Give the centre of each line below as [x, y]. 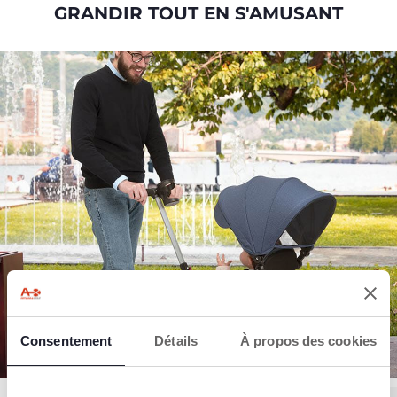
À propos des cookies [308, 341]
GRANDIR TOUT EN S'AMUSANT [198, 13]
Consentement [66, 341]
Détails [176, 341]
